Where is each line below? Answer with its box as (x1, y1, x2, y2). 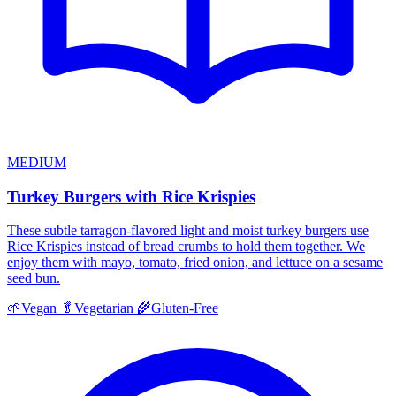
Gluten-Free (151, 301, 218, 316)
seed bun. (7, 270, 60, 286)
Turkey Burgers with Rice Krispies (7, 187, 255, 206)
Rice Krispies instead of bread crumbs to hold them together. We (7, 239, 365, 255)
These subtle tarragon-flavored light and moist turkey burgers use (7, 223, 369, 239)
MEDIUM (7, 155, 66, 170)
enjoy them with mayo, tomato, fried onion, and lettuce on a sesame (7, 255, 383, 270)
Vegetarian (74, 301, 133, 316)
